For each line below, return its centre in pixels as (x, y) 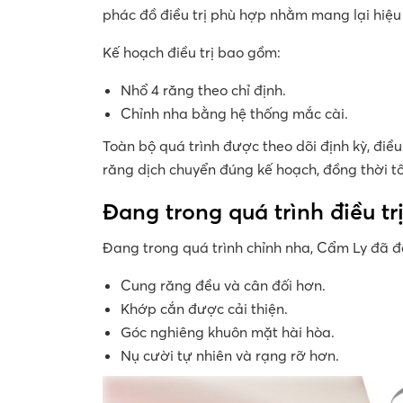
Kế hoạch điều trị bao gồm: (192, 52)
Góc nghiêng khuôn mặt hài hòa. (228, 331)
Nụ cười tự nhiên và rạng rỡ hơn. (230, 355)
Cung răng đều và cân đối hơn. (223, 285)
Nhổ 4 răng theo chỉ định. (203, 90)
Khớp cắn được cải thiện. (204, 308)
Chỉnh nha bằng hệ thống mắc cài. (234, 113)
